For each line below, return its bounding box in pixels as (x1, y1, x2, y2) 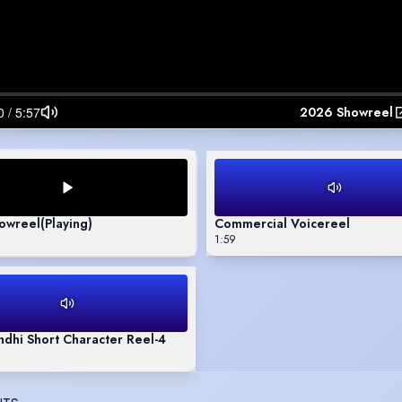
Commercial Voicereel (214, 214, 350, 232)
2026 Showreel (300, 102, 393, 121)
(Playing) (40, 214, 92, 232)
